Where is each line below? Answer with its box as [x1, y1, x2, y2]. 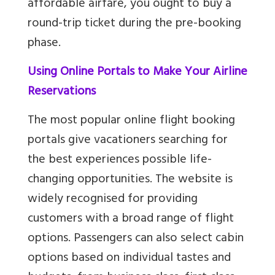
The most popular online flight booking [28, 109, 235, 133]
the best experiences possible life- [28, 149, 212, 172]
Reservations [28, 80, 96, 104]
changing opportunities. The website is [28, 168, 233, 192]
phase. [28, 32, 61, 55]
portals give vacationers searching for [28, 129, 228, 152]
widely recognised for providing [28, 188, 198, 211]
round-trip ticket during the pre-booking [28, 12, 241, 36]
